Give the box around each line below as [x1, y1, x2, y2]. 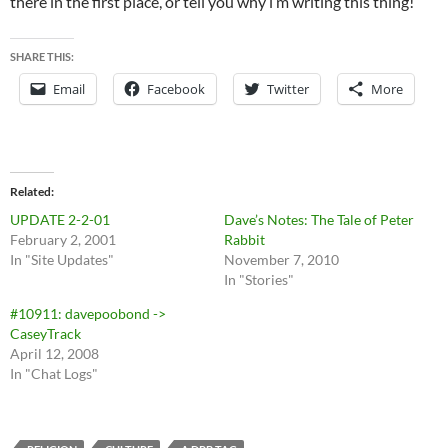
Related [10, 184, 51, 200]
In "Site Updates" [10, 251, 114, 269]
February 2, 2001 [10, 231, 116, 249]
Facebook [147, 80, 205, 99]
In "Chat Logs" [10, 365, 98, 383]
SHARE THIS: [10, 50, 74, 64]
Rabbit [224, 231, 265, 249]
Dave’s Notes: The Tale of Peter [224, 211, 414, 229]
